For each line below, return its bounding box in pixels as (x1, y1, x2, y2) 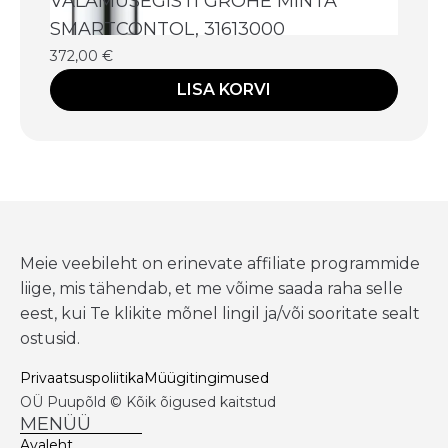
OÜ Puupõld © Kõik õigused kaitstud (20, 392, 276, 411)
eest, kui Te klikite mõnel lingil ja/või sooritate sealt (20, 303, 420, 323)
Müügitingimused (144, 368, 269, 387)
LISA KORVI (177, 79, 271, 99)
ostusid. (20, 328, 80, 348)
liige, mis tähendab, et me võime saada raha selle (20, 278, 403, 298)
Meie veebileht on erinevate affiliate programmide (20, 253, 420, 273)
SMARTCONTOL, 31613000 (50, 17, 285, 40)
